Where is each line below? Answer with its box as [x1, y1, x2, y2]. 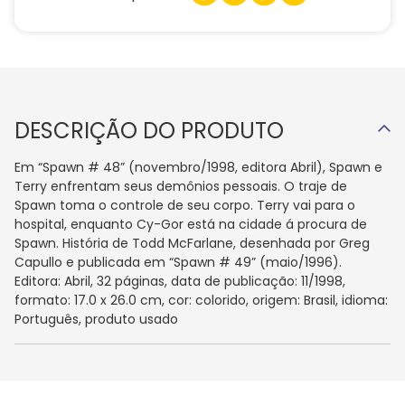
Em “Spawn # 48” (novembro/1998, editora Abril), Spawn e [14, 158, 382, 177]
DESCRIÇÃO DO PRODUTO [14, 116, 284, 146]
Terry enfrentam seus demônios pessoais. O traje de [14, 177, 347, 196]
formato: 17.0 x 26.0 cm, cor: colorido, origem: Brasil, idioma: [14, 291, 388, 310]
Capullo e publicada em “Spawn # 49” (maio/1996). [14, 253, 342, 272]
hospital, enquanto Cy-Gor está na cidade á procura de [14, 215, 367, 234]
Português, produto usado [14, 310, 178, 329]
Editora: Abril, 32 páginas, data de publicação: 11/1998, [14, 272, 345, 291]
